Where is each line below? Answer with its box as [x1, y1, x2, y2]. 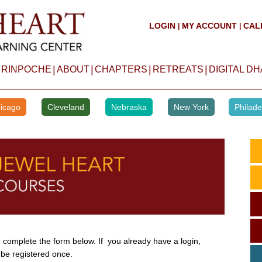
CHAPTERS [94, 64, 147, 74]
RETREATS [152, 64, 204, 74]
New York [173, 102, 209, 112]
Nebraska [111, 102, 147, 112]
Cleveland [47, 102, 84, 112]
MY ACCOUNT [181, 21, 237, 30]
